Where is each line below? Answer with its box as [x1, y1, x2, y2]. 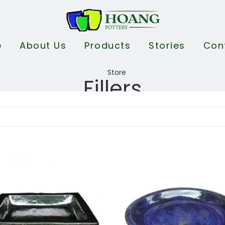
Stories [149, 39, 185, 52]
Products [84, 39, 131, 52]
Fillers [83, 73, 142, 103]
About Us [20, 39, 66, 52]
